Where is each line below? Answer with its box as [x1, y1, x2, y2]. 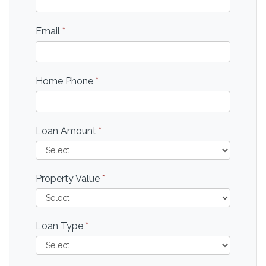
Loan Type [36, 220, 85, 232]
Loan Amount [36, 125, 99, 137]
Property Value [36, 173, 102, 184]
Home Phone [36, 75, 96, 87]
